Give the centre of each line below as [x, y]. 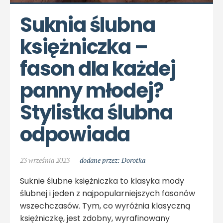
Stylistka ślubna [96, 112]
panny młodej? [92, 91]
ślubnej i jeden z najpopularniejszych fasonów [108, 193]
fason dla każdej [98, 69]
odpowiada [75, 134]
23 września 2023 [45, 160]
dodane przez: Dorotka [112, 160]
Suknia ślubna [88, 25]
